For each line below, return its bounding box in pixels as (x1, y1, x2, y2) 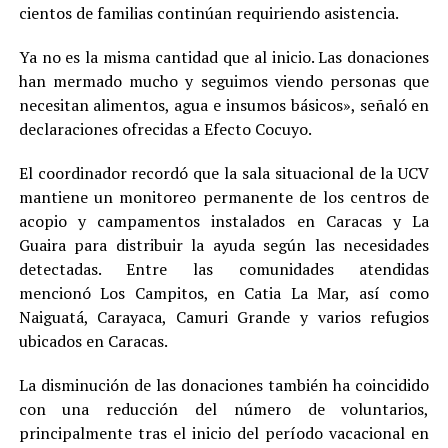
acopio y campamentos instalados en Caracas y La (18, 209, 430, 232)
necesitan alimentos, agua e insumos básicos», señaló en (18, 93, 430, 116)
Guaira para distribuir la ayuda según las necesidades (18, 233, 430, 256)
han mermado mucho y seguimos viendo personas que (18, 69, 430, 92)
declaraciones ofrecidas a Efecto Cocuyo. (18, 117, 312, 140)
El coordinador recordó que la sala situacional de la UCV (18, 161, 430, 184)
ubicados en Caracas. (18, 329, 168, 352)
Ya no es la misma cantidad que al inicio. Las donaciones (18, 45, 430, 68)
